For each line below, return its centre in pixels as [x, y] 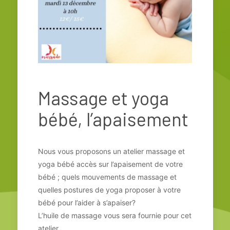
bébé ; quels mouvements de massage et [107, 177]
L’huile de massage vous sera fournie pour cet [115, 215]
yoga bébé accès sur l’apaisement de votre [110, 164]
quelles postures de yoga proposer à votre [109, 189]
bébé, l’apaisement [113, 119]
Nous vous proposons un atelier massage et [111, 151]
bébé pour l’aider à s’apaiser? [87, 202]
